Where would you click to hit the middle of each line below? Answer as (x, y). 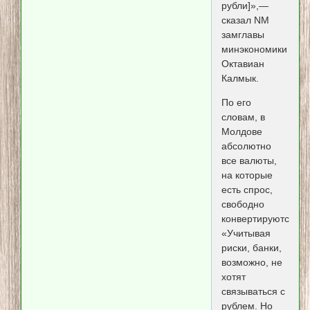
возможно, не (252, 263)
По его (236, 103)
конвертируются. (259, 219)
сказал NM (245, 20)
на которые (247, 175)
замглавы (243, 34)
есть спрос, (247, 190)
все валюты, (249, 161)
